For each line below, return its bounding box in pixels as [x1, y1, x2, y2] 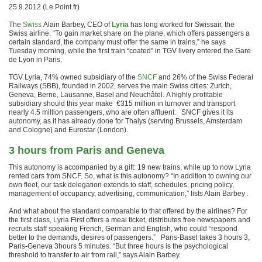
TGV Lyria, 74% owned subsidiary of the [9, 73, 137, 81]
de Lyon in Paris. [9, 56, 62, 64]
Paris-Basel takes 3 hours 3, [161, 233, 250, 242]
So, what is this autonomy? [84, 172, 171, 180]
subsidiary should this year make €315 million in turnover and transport [9, 99, 235, 108]
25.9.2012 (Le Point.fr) [9, 3, 80, 11]
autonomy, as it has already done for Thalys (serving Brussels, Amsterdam [9, 117, 242, 125]
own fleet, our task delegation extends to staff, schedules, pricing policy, [9, 181, 234, 189]
